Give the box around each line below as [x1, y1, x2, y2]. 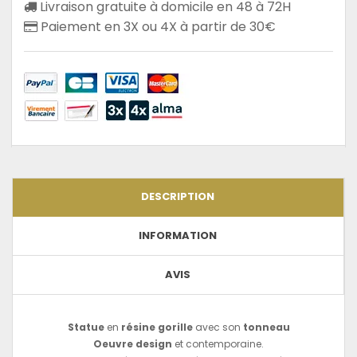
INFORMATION [139, 227, 217, 243]
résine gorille [120, 320, 193, 334]
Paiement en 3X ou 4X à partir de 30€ [37, 17, 276, 36]
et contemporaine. [172, 336, 264, 351]
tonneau [240, 320, 290, 334]
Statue [67, 320, 104, 334]
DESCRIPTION [141, 188, 214, 204]
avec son [192, 320, 241, 334]
